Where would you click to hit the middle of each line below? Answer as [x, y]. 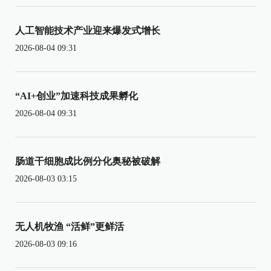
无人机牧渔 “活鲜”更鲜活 [70, 226]
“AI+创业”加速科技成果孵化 [77, 96]
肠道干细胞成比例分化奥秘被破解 [88, 161]
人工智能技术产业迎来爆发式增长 [88, 30]
